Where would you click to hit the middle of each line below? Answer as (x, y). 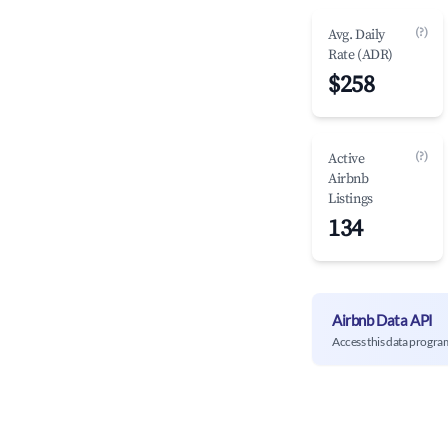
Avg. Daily (356, 35)
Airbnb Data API (382, 319)
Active (346, 159)
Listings (350, 199)
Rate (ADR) (360, 55)
